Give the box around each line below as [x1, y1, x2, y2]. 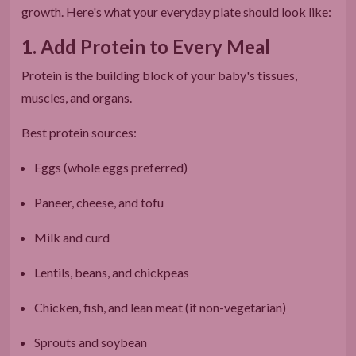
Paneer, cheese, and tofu [34, 194, 164, 210]
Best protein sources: [21, 124, 137, 140]
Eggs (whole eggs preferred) [34, 159, 188, 175]
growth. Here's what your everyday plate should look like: [21, 3, 331, 19]
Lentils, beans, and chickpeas [34, 264, 189, 280]
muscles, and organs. [21, 89, 132, 105]
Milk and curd [34, 229, 110, 245]
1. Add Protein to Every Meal [21, 34, 270, 58]
